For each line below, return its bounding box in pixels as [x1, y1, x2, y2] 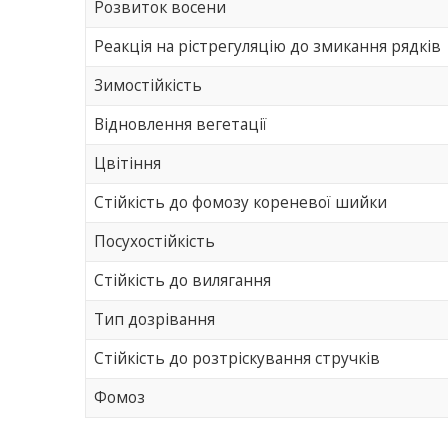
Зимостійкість [94, 75, 203, 97]
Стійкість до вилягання [94, 270, 272, 292]
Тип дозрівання [94, 309, 216, 331]
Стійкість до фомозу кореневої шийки [94, 192, 388, 214]
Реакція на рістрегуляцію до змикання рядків [94, 36, 442, 58]
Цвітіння [94, 153, 162, 175]
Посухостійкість [94, 231, 216, 253]
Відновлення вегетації [94, 114, 268, 136]
